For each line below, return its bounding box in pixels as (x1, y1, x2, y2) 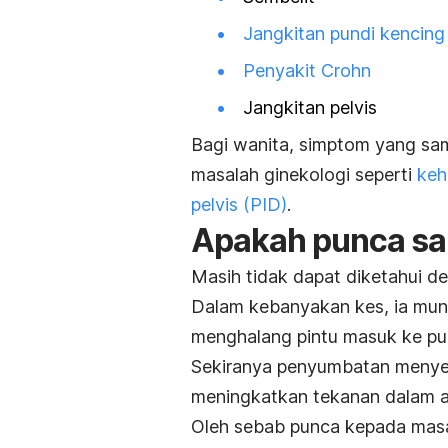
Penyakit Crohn (243, 59, 371, 81)
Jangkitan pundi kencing (243, 22, 445, 44)
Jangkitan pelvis (243, 97, 377, 119)
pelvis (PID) (191, 194, 287, 216)
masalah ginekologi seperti (191, 164, 417, 186)
